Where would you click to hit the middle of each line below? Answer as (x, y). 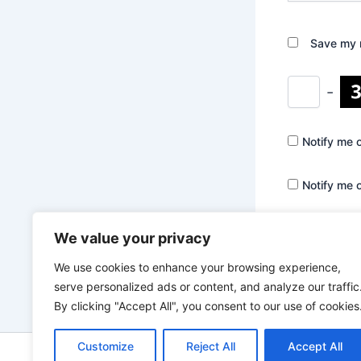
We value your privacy (133, 238)
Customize (105, 346)
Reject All (210, 346)
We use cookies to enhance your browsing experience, (197, 267)
